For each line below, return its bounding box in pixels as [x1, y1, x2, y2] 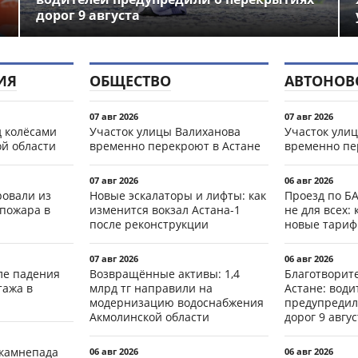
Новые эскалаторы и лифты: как [89, 187, 266, 203]
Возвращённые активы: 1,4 [89, 265, 240, 281]
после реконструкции [89, 216, 209, 232]
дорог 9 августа [35, 6, 140, 24]
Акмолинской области [89, 308, 209, 324]
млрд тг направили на [89, 280, 213, 296]
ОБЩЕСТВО [89, 70, 171, 90]
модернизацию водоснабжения [89, 294, 264, 310]
